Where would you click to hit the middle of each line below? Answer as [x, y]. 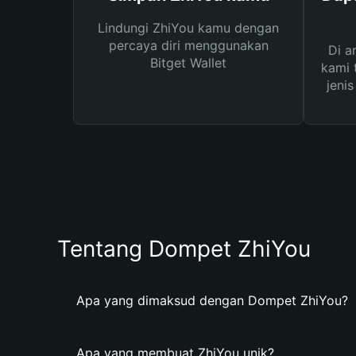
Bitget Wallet [188, 63]
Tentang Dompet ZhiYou [184, 249]
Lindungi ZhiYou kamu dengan [188, 28]
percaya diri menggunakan [188, 45]
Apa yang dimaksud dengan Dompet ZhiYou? [212, 300]
